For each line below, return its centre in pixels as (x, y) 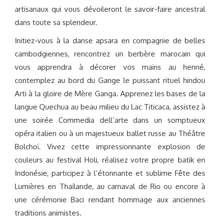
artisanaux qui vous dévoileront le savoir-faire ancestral (110, 9)
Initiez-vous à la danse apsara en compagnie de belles (110, 41)
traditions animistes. (48, 213)
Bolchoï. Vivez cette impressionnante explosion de (110, 147)
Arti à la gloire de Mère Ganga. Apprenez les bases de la (110, 94)
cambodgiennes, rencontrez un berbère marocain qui (110, 54)
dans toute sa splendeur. (56, 22)
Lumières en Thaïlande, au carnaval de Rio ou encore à (110, 186)
